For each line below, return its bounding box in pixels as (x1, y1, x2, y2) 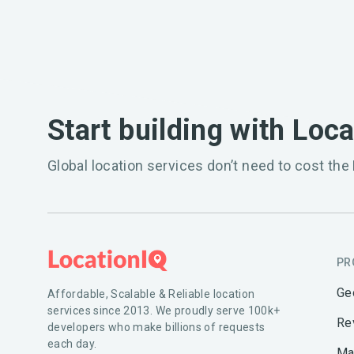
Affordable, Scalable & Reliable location (47, 287, 255, 300)
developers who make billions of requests (47, 320, 265, 333)
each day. (47, 337, 97, 350)
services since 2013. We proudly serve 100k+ (47, 303, 281, 317)
